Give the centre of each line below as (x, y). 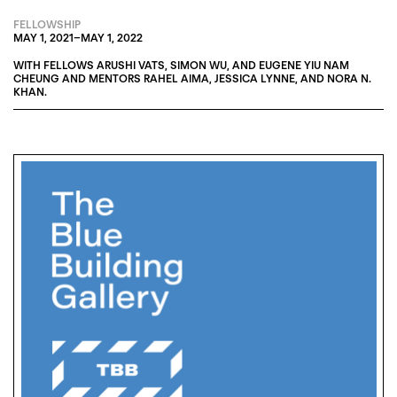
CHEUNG (36, 79)
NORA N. (349, 79)
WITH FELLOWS (55, 66)
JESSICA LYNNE (255, 79)
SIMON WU (198, 66)
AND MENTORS (101, 79)
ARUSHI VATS (131, 66)
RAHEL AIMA (176, 79)
